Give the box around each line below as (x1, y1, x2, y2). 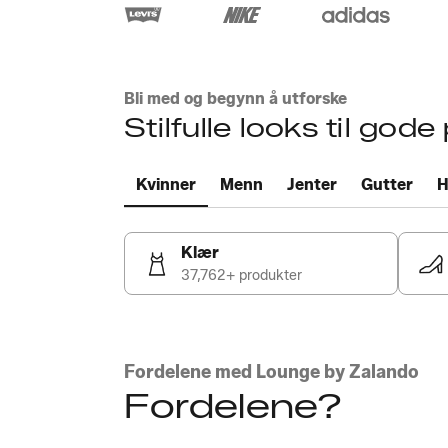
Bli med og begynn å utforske (124, 89, 347, 108)
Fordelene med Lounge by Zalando (124, 361, 419, 383)
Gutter (361, 175, 413, 194)
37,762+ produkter (181, 267, 302, 284)
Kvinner (136, 175, 196, 194)
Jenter (287, 175, 337, 194)
